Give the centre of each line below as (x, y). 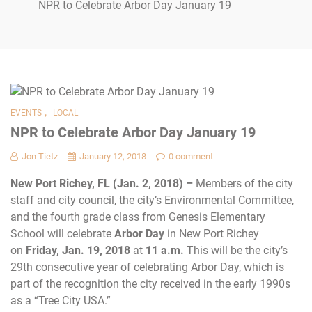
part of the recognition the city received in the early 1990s (150, 283)
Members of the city (244, 183)
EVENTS (26, 112)
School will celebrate (62, 233)
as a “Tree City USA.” (61, 300)
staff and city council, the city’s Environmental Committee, (152, 200)
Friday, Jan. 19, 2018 (79, 250)
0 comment (191, 156)
